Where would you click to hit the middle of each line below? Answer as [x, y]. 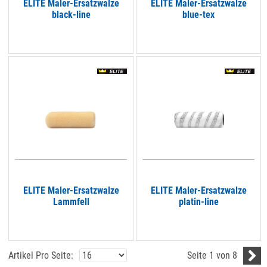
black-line [71, 14]
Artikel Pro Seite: [41, 256]
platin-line [198, 201]
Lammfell [71, 201]
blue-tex [199, 14]
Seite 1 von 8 [212, 256]
